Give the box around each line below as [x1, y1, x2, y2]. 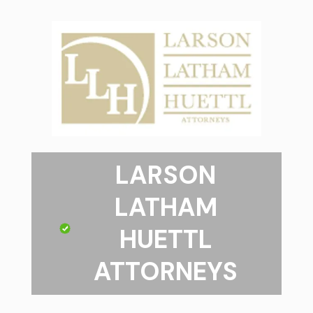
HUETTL [119, 223, 212, 256]
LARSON [115, 159, 217, 191]
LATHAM [114, 191, 217, 224]
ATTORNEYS [94, 255, 238, 288]
